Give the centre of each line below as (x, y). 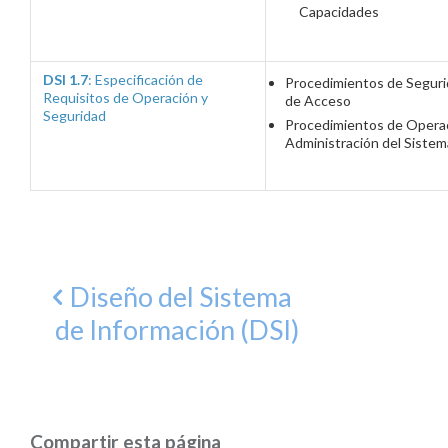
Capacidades (339, 11)
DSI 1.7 (65, 79)
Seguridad (74, 115)
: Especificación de (145, 79)
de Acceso (318, 100)
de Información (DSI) (176, 329)
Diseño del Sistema (181, 296)
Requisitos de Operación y (125, 97)
